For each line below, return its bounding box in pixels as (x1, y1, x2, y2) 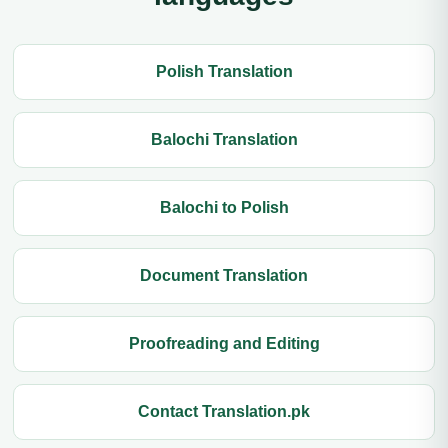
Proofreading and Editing (128, 335, 320, 352)
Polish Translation (155, 63, 293, 80)
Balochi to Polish (159, 199, 289, 216)
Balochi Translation (150, 131, 298, 148)
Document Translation (140, 267, 308, 284)
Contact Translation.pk (138, 403, 310, 420)
